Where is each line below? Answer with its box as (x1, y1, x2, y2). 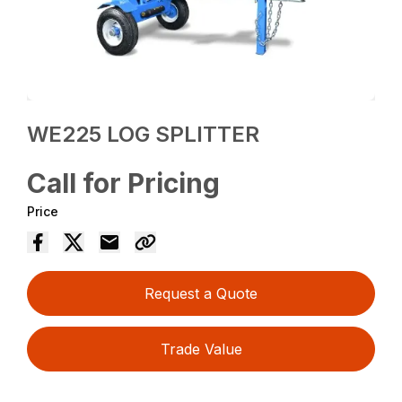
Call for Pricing (27, 166, 221, 199)
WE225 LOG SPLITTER (27, 120, 260, 147)
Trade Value (160, 339, 242, 358)
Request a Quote (144, 284, 258, 302)
